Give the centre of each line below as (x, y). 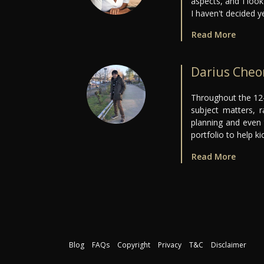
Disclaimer (229, 245)
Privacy (170, 245)
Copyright (134, 245)
